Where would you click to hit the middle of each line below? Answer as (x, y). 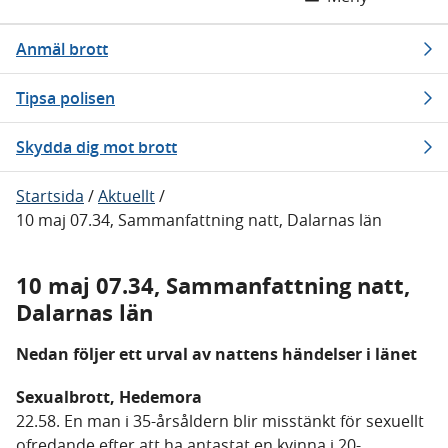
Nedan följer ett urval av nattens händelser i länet (216, 354)
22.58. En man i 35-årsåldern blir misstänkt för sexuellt (220, 421)
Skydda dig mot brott (96, 147)
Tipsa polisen (65, 98)
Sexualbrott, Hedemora (109, 397)
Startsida (50, 196)
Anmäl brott (62, 49)
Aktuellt (126, 196)
